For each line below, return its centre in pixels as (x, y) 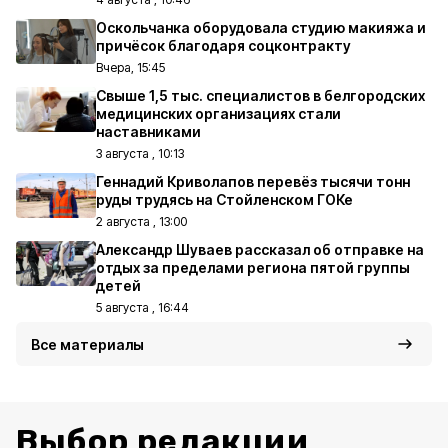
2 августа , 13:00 (141, 221)
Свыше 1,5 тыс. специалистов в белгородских (260, 95)
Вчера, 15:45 (130, 67)
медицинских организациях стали (218, 113)
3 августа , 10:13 (140, 153)
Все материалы (87, 344)
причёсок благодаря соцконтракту (223, 45)
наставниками (148, 131)
